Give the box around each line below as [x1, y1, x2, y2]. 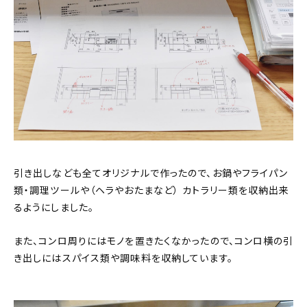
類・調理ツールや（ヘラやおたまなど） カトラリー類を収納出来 [14, 184, 290, 197]
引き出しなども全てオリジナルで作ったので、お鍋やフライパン [14, 167, 288, 180]
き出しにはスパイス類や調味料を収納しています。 [14, 252, 233, 265]
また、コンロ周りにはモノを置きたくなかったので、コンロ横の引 [14, 235, 294, 248]
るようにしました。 [14, 201, 95, 214]
